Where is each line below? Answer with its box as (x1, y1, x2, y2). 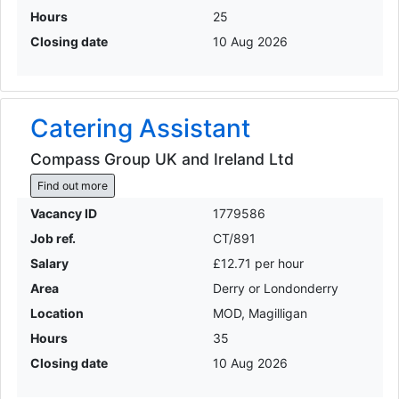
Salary (29, 256, 69, 272)
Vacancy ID (29, 206, 97, 222)
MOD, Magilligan (213, 305, 307, 322)
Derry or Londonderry (213, 281, 338, 297)
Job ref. (29, 231, 76, 247)
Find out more (37, 178, 108, 192)
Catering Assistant (29, 112, 250, 143)
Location (29, 305, 84, 322)
